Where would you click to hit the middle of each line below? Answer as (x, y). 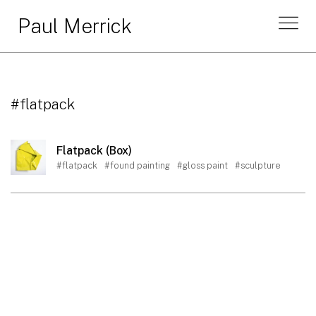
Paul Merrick (75, 26)
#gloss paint (202, 165)
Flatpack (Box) (94, 151)
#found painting (137, 165)
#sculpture (258, 165)
